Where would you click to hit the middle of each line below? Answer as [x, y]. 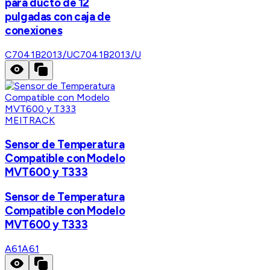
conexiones [34, 31]
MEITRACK [30, 120]
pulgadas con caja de [58, 17]
